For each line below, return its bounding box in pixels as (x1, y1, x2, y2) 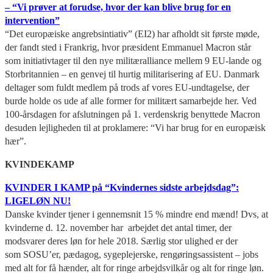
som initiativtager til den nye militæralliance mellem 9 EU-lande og (5, 55, 261, 66)
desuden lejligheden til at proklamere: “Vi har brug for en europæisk (5, 122, 266, 133)
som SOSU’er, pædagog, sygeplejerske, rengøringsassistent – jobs (5, 249, 258, 260)
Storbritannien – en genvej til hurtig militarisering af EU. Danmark (5, 68, 260, 79)
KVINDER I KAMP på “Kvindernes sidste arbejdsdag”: (5, 182, 239, 193)
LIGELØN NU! (5, 195, 71, 206)
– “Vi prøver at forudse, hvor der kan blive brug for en (5, 1, 231, 12)
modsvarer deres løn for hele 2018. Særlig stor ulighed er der (5, 235, 238, 246)
